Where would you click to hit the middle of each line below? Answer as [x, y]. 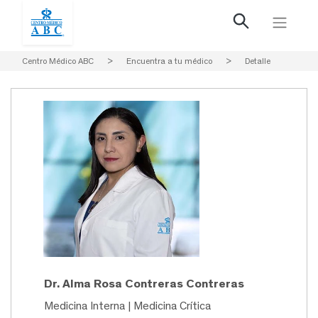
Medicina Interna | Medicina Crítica [127, 306]
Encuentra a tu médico [169, 61]
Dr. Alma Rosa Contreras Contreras [144, 284]
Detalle [258, 61]
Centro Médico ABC [58, 61]
